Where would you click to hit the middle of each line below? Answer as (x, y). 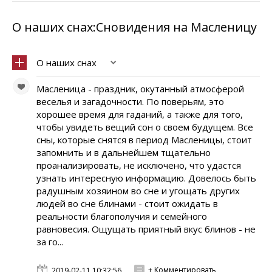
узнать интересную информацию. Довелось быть (146, 178)
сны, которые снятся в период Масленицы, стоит (144, 140)
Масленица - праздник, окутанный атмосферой (140, 89)
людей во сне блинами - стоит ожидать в (127, 203)
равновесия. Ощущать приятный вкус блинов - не (146, 229)
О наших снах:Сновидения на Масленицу (134, 27)
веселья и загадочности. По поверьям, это (130, 101)
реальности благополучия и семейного (122, 216)
